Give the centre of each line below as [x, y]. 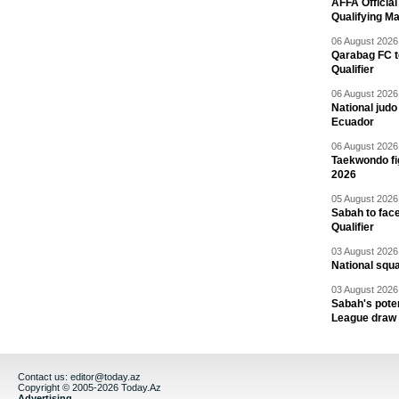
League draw [364, 318]
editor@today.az [106, 377]
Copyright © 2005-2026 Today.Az [90, 387]
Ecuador [353, 122]
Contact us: [44, 377]
